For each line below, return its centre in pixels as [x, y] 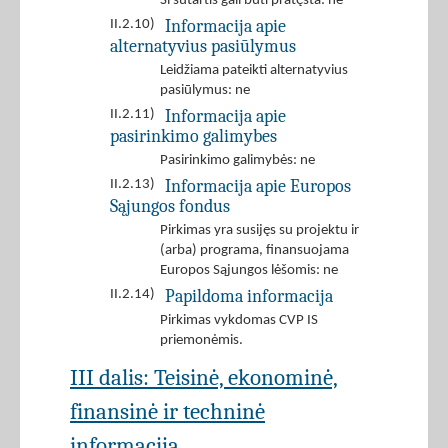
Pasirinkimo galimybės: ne [237, 161]
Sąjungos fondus [170, 206]
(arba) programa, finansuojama [254, 251]
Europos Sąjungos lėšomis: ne [249, 271]
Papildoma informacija [249, 296]
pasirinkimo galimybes [193, 136]
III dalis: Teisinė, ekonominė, [204, 378]
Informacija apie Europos [258, 186]
